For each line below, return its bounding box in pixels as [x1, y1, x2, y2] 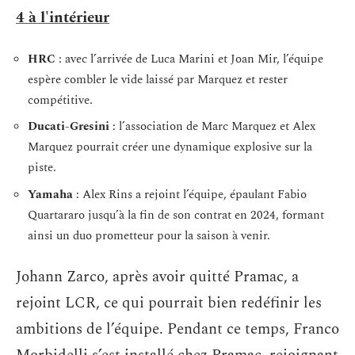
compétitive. [28, 90, 93, 109]
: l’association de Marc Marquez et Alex [109, 117, 315, 136]
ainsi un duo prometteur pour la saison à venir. [28, 226, 270, 245]
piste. [28, 158, 56, 177]
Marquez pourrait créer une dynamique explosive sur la [28, 138, 312, 156]
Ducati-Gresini [28, 117, 109, 136]
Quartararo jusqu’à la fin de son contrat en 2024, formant [28, 205, 324, 224]
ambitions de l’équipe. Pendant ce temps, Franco [16, 318, 339, 341]
